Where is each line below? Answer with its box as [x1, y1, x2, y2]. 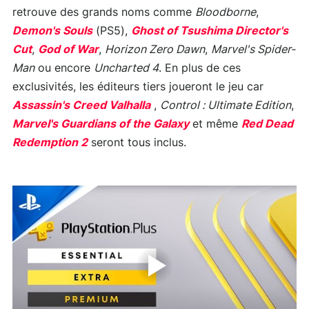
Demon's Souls [12, 25, 92, 37]
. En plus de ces [159, 62, 241, 74]
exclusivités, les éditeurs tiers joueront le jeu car [12, 81, 263, 92]
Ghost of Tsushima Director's [131, 25, 288, 37]
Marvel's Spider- [211, 43, 295, 55]
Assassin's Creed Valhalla [12, 99, 150, 111]
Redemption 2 [12, 137, 88, 148]
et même [189, 118, 241, 130]
